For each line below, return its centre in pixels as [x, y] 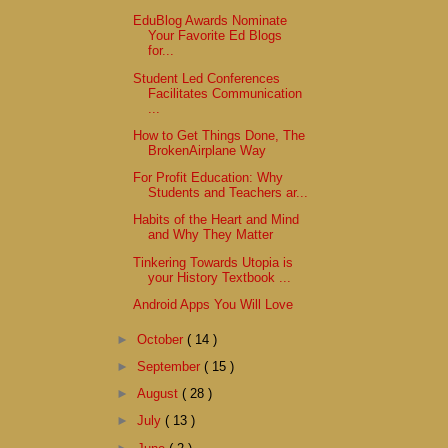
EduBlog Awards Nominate [210, 21]
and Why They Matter [211, 235]
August [160, 394]
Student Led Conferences [207, 78]
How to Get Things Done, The [219, 135]
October [162, 339]
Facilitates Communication [225, 93]
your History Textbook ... [220, 277]
